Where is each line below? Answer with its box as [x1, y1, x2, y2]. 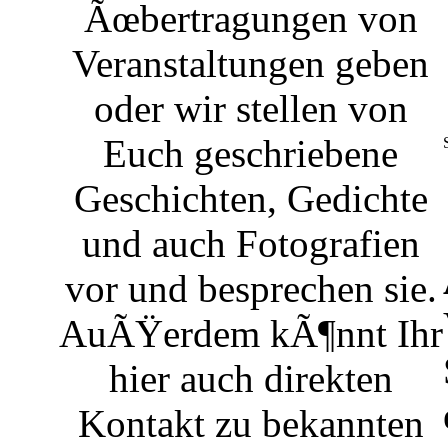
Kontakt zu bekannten [77, 402, 424, 445]
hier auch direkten [108, 357, 393, 400]
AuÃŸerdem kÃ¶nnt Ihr [58, 312, 443, 355]
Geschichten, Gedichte [73, 177, 428, 220]
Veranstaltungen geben [72, 42, 429, 85]
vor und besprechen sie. [64, 267, 437, 310]
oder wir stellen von [93, 87, 408, 130]
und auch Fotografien [81, 222, 420, 265]
